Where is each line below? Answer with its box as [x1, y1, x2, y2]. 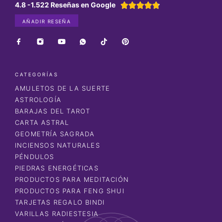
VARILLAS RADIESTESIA [15, 209, 99, 218]
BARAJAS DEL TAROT [15, 107, 91, 115]
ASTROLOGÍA [15, 95, 61, 104]
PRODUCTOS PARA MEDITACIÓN [15, 175, 129, 183]
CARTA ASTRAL [15, 118, 69, 126]
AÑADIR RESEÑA [22, 18, 71, 24]
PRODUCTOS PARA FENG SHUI [15, 186, 124, 195]
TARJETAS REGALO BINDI [15, 198, 105, 206]
